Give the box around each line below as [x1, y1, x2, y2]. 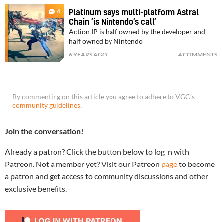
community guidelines [12, 101, 80, 110]
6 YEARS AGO [69, 51, 108, 58]
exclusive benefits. [5, 184, 67, 194]
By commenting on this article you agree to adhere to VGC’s [12, 93, 195, 101]
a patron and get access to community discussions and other [5, 171, 208, 181]
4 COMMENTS [178, 51, 217, 58]
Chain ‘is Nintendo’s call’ [69, 18, 157, 27]
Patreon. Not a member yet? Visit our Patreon [5, 159, 161, 169]
